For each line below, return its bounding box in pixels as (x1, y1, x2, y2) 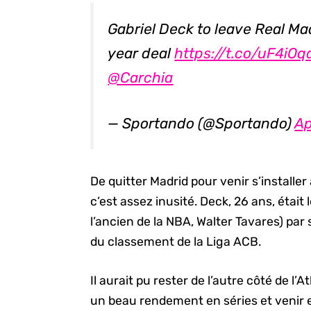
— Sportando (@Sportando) (108, 115, 295, 133)
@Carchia (108, 68, 174, 86)
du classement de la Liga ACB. (90, 235, 262, 249)
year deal (108, 44, 175, 62)
